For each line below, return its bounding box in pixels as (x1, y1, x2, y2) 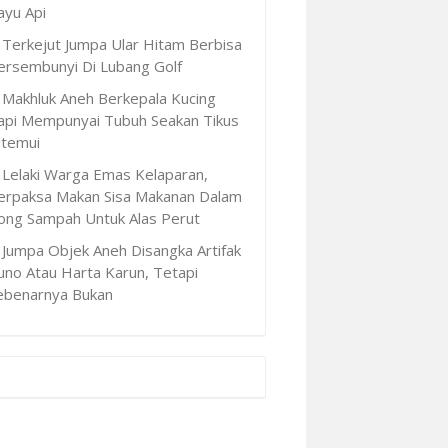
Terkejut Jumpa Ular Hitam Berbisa (2, 33, 242, 54)
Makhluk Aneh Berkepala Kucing (2, 87, 216, 108)
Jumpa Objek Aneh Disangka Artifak (2, 239, 241, 260)
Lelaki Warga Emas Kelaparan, (2, 163, 208, 184)
